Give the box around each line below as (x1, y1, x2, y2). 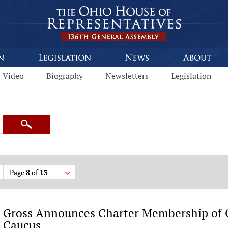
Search (26, 124, 46, 133)
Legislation (171, 70, 212, 81)
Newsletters (105, 70, 149, 81)
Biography (46, 70, 83, 81)
